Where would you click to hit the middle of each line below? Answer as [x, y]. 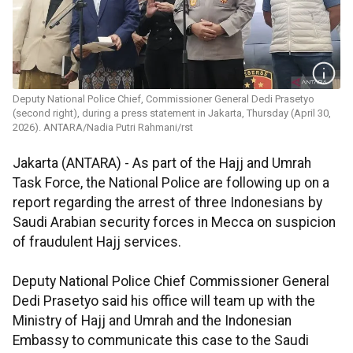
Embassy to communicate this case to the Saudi [161, 341]
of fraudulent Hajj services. [97, 242]
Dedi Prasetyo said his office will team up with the [164, 301]
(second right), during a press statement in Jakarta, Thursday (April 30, [172, 113]
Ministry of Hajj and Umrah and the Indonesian [152, 321]
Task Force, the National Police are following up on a [171, 183]
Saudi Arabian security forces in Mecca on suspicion [174, 223]
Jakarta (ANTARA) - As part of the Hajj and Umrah [162, 163]
